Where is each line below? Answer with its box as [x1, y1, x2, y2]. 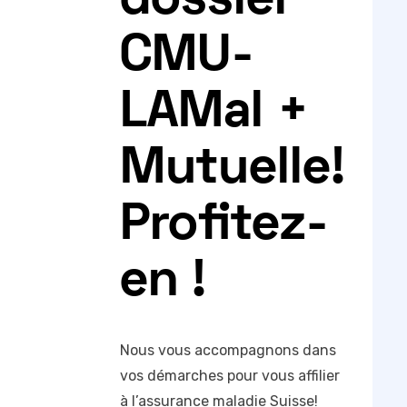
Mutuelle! [120, 146, 345, 194]
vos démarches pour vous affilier [120, 367, 340, 385]
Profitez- [120, 203, 329, 251]
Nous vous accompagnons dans [120, 342, 336, 360]
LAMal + [120, 90, 309, 138]
